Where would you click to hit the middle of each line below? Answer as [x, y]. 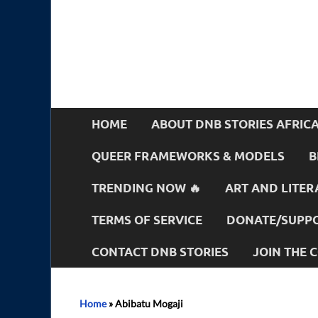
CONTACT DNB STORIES [160, 251]
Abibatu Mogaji [149, 303]
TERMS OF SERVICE [147, 219]
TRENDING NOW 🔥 [146, 187]
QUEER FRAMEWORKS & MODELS [188, 155]
